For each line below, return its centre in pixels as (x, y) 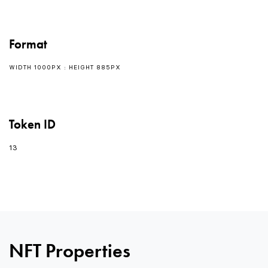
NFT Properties (70, 251)
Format (28, 44)
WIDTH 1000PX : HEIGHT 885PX (65, 68)
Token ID (32, 124)
